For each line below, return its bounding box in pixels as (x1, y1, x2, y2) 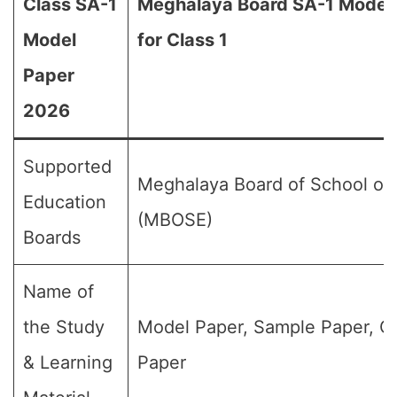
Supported (23, 156, 112, 177)
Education (23, 191, 106, 213)
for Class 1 (137, 29, 228, 51)
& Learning (23, 352, 113, 373)
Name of (23, 281, 94, 302)
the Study (23, 316, 105, 338)
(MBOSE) (137, 209, 213, 230)
